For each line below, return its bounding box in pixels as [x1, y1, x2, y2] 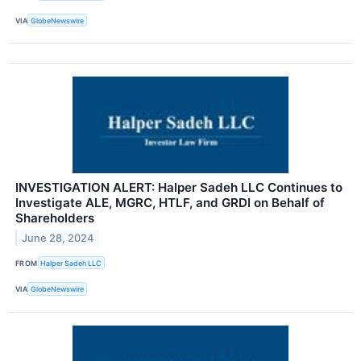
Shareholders [15, 210, 94, 226]
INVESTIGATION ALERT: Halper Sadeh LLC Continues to [15, 180, 342, 196]
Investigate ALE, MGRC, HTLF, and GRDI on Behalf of [15, 195, 325, 211]
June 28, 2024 [22, 232, 94, 245]
